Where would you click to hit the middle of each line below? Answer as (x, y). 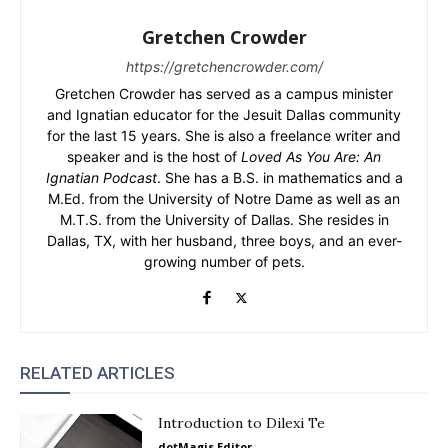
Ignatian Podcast (101, 178)
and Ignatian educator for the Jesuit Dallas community (224, 115)
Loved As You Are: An (311, 157)
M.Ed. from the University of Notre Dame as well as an (224, 199)
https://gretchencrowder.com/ (224, 67)
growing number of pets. (224, 262)
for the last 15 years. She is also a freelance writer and (224, 136)
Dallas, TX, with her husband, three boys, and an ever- (224, 241)
